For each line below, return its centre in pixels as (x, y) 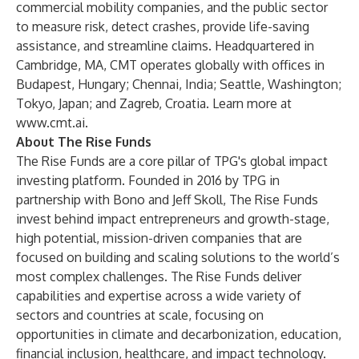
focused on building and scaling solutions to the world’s (178, 257)
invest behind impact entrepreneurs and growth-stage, (173, 219)
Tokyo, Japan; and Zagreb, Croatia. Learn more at (154, 103)
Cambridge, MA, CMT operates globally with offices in (170, 65)
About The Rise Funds (84, 142)
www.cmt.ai (50, 123)
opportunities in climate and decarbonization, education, (179, 334)
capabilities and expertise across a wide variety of (159, 296)
